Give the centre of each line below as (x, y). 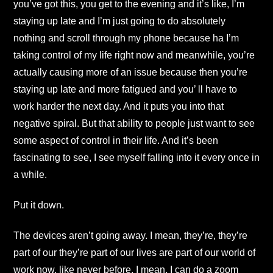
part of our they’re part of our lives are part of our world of (134, 253)
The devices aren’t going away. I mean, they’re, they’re (130, 236)
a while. (30, 174)
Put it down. (39, 205)
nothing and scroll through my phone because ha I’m (126, 38)
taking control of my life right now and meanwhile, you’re (134, 55)
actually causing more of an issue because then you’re (130, 72)
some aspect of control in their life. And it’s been (116, 140)
